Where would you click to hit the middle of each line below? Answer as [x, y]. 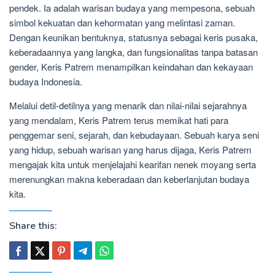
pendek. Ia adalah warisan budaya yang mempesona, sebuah [132, 8]
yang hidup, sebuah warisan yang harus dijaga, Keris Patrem [130, 150]
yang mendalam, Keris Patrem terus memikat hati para [119, 120]
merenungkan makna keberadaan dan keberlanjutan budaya [129, 179]
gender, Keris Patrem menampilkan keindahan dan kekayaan [131, 67]
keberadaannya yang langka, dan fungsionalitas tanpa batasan [134, 52]
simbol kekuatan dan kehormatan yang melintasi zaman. [122, 23]
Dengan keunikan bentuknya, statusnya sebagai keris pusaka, [134, 37]
